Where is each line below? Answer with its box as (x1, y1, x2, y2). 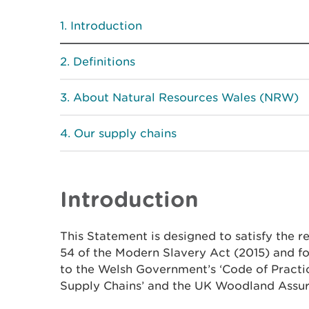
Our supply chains (74, 126, 177, 140)
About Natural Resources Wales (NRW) (73, 90, 299, 104)
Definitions (73, 54, 135, 68)
